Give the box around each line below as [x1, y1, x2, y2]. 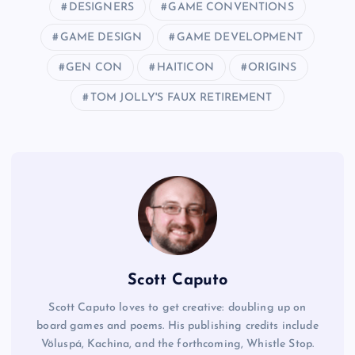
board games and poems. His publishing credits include [36, 319, 319, 332]
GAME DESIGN [59, 31, 143, 44]
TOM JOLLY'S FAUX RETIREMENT [90, 91, 273, 104]
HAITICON [156, 61, 214, 74]
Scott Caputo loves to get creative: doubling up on [48, 301, 307, 314]
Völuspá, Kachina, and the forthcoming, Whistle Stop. [40, 338, 315, 350]
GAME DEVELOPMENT [176, 31, 303, 44]
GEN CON [66, 61, 123, 74]
